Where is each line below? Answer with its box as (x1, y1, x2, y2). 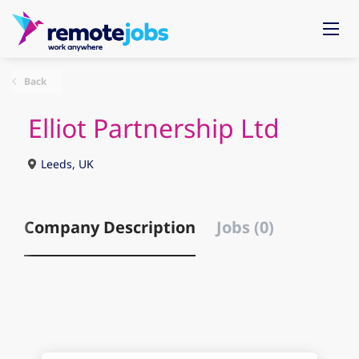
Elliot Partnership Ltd (28, 111, 280, 145)
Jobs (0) (216, 216, 274, 238)
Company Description (24, 216, 196, 238)
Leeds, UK (38, 156, 94, 171)
